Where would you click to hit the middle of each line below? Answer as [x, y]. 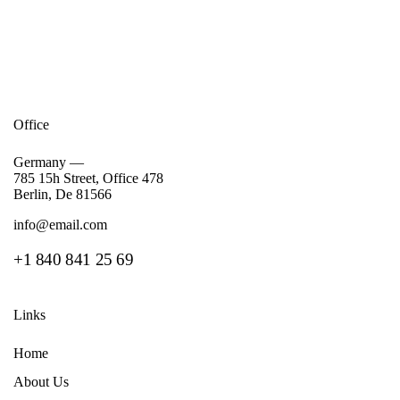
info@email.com [60, 225]
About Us [41, 382]
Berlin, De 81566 [62, 194]
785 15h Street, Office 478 [88, 178]
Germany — [49, 162]
